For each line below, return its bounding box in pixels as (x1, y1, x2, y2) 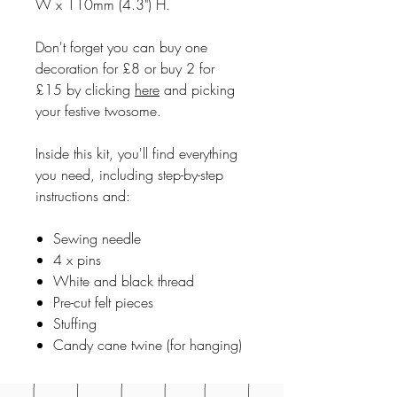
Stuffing (53, 313, 97, 333)
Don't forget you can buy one (35, 36, 207, 57)
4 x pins (53, 249, 101, 269)
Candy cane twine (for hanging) (53, 334, 242, 354)
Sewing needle (53, 228, 141, 248)
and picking (160, 79, 235, 99)
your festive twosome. (35, 100, 161, 121)
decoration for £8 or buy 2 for (35, 58, 214, 78)
